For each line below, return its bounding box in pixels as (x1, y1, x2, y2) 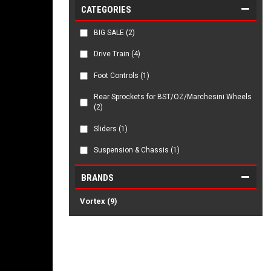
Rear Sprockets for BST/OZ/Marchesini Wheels (94, 93, 252, 101)
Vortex (80, 196, 105, 206)
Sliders (94, 124, 117, 133)
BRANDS (81, 172, 114, 183)
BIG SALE (94, 28, 124, 37)
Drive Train (94, 50, 129, 58)
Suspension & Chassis (94, 146, 169, 154)
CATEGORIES (81, 4, 131, 15)
